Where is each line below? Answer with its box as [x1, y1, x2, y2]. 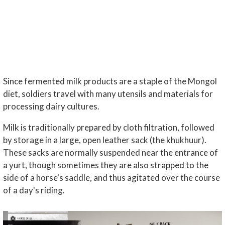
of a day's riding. [3, 184, 65, 195]
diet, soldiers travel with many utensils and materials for [3, 88, 213, 99]
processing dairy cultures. [3, 100, 99, 111]
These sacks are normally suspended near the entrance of [3, 147, 218, 158]
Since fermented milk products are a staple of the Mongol [3, 75, 217, 86]
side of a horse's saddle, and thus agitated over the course [3, 172, 220, 183]
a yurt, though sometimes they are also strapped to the [3, 159, 208, 170]
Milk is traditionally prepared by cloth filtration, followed [3, 122, 214, 133]
